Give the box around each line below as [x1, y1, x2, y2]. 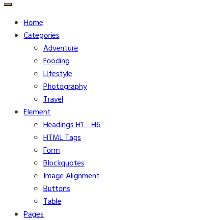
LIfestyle [43, 68, 72, 81]
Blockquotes [43, 157, 84, 170]
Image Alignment [43, 170, 100, 183]
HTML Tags [43, 132, 81, 144]
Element [24, 106, 51, 119]
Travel [43, 93, 63, 106]
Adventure [43, 42, 78, 55]
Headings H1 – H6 [43, 119, 101, 132]
